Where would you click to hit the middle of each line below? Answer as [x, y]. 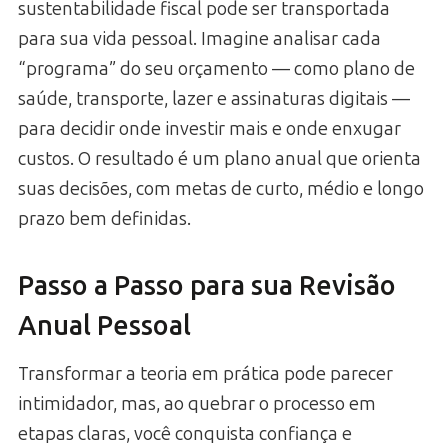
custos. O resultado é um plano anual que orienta [219, 158]
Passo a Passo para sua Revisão [207, 285]
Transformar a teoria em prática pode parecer [205, 374]
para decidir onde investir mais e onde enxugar [209, 128]
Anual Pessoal [104, 325]
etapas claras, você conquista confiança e [185, 434]
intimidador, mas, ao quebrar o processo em [197, 404]
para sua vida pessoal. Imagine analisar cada [199, 38]
